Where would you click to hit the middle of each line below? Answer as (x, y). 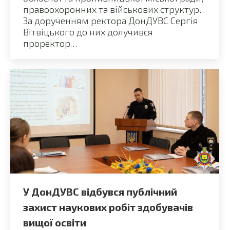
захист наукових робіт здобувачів (108, 207)
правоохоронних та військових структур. (112, 9)
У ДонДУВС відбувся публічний (100, 191)
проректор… (50, 43)
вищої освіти (55, 222)
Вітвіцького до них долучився (88, 32)
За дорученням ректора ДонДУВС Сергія (111, 20)
